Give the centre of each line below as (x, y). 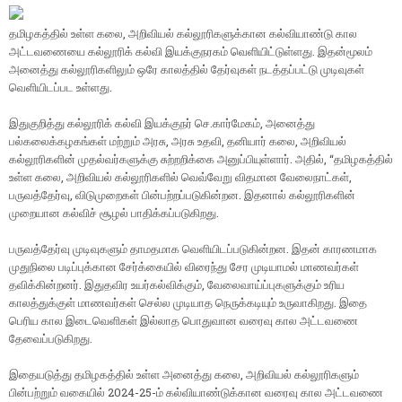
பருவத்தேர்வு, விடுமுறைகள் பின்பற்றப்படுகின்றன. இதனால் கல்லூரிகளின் (182, 195)
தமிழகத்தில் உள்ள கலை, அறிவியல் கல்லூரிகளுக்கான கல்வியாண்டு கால (183, 34)
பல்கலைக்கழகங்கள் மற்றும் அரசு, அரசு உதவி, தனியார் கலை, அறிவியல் (178, 141)
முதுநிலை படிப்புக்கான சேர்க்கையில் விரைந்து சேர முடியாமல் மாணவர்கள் (184, 267)
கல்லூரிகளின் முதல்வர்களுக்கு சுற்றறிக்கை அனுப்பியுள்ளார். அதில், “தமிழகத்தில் (201, 159)
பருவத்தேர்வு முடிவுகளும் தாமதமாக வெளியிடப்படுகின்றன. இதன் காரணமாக (193, 249)
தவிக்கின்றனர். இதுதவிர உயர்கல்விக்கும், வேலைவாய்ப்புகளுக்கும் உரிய (177, 285)
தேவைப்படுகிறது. (51, 339)
